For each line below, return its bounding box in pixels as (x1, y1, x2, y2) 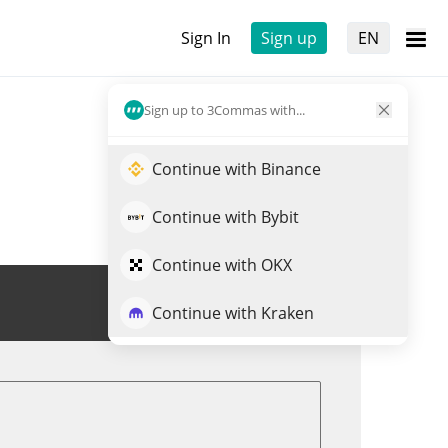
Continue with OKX (152, 254, 292, 276)
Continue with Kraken (152, 302, 314, 324)
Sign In (181, 27, 231, 49)
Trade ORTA (217, 292, 306, 314)
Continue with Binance (152, 158, 321, 180)
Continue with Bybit (152, 206, 299, 228)
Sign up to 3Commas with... (144, 100, 305, 119)
